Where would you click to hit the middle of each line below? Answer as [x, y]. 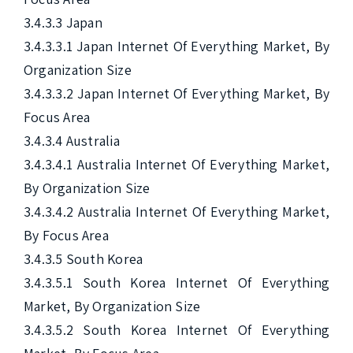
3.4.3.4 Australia [72, 141]
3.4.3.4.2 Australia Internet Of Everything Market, [176, 212]
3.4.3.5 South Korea [84, 259]
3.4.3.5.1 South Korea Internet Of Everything [176, 282]
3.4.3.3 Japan [63, 22]
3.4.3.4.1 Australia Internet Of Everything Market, [176, 164]
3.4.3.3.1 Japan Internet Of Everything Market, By [176, 46]
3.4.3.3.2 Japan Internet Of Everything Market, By [176, 93]
